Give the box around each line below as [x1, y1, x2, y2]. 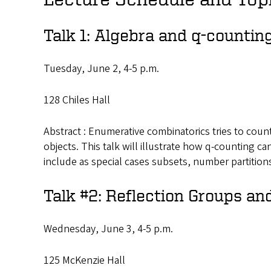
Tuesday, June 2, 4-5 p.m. [44, 61, 159, 77]
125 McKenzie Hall [44, 253, 125, 269]
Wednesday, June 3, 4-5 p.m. [44, 221, 173, 237]
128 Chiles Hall [44, 93, 110, 108]
